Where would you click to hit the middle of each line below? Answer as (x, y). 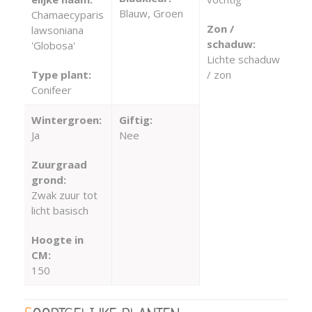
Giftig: (135, 119)
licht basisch (60, 210)
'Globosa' (53, 45)
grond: (49, 179)
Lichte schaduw (243, 59)
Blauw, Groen (151, 13)
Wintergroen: (67, 119)
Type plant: (61, 74)
